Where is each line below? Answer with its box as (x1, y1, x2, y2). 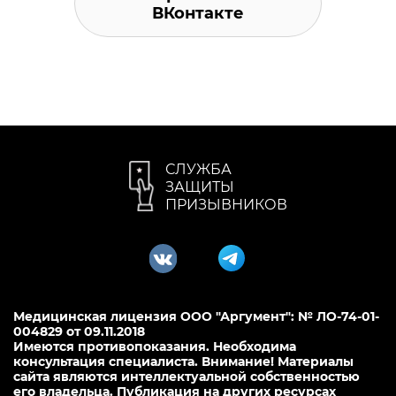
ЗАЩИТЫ (165, 179, 234, 196)
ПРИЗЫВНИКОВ (165, 196, 287, 214)
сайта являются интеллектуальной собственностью (13, 369, 360, 385)
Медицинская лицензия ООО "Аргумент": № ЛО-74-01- (13, 308, 379, 325)
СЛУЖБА (165, 161, 232, 179)
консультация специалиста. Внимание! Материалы (13, 354, 354, 370)
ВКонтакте (152, 4, 244, 24)
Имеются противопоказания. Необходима (13, 339, 296, 355)
